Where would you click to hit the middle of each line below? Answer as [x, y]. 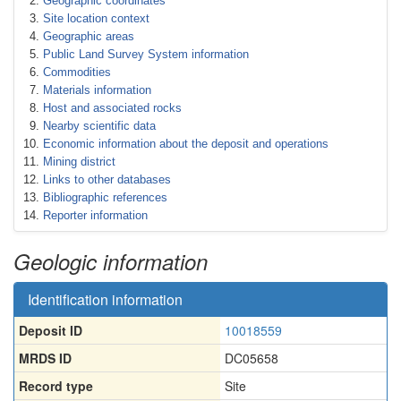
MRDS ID [45, 358]
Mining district [79, 162]
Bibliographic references [105, 197]
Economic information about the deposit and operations [186, 144]
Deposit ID [51, 330]
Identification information [105, 299]
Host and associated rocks [112, 108]
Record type [56, 386]
